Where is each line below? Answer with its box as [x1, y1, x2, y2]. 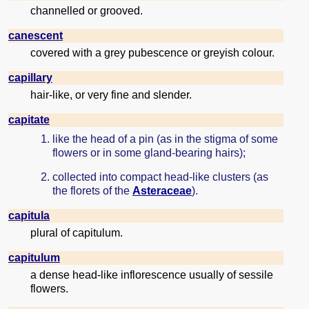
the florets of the [52, 185, 132, 197]
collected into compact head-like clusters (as [52, 171, 268, 183]
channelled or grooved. [30, 4, 143, 17]
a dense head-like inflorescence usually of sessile [30, 269, 273, 281]
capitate [8, 113, 50, 126]
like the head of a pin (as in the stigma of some [52, 132, 278, 145]
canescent [8, 29, 63, 41]
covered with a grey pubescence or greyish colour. [30, 46, 275, 59]
